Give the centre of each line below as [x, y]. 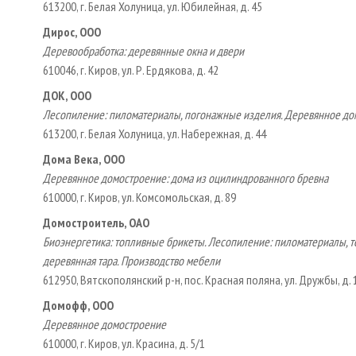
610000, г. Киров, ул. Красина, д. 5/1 [124, 343]
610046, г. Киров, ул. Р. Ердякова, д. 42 [131, 70]
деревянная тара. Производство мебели [132, 260]
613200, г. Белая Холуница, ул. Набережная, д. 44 [155, 133]
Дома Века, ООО [84, 159]
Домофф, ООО [78, 305]
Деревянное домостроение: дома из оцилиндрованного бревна [186, 178]
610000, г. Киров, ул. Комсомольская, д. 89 [139, 197]
